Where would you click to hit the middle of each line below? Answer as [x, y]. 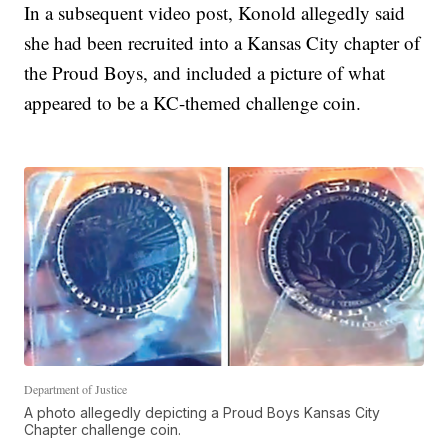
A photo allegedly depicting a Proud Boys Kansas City [202, 412]
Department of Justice [76, 388]
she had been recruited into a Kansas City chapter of [222, 42]
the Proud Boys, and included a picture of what [205, 72]
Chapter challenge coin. [103, 429]
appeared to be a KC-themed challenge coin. [193, 102]
